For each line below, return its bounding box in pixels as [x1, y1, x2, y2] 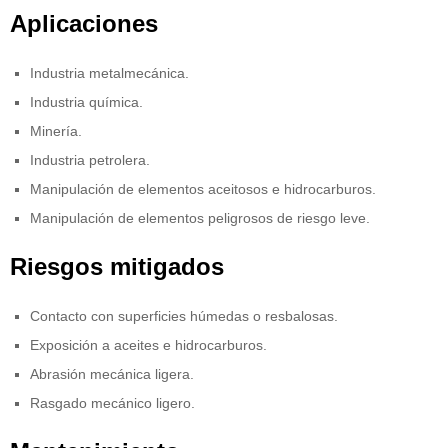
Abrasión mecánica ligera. [30, 366, 194, 383]
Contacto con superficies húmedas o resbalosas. [30, 308, 338, 325]
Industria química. [30, 94, 143, 111]
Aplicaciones [10, 10, 158, 38]
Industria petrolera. [30, 152, 150, 169]
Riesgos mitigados [10, 253, 224, 281]
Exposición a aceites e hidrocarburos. [30, 337, 267, 354]
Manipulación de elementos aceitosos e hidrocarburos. [30, 181, 376, 198]
